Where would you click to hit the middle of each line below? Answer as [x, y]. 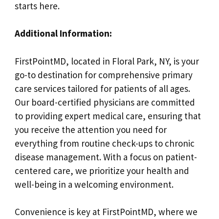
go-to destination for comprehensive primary [104, 75]
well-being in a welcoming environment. [94, 184]
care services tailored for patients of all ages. [102, 88]
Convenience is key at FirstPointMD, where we [106, 212]
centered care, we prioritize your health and [102, 170]
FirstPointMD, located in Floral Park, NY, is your [107, 61]
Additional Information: [63, 33]
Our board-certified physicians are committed [105, 102]
